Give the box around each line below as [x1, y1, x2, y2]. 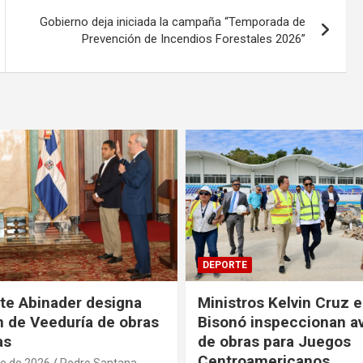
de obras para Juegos [198, 332, 351, 352]
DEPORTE [203, 259, 247, 271]
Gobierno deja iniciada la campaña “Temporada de [40, 14, 306, 29]
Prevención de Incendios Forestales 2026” [82, 31, 306, 46]
